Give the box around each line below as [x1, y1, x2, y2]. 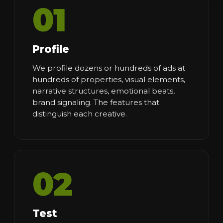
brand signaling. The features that [32, 97, 159, 107]
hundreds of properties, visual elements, [32, 74, 185, 84]
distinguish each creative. [32, 109, 127, 118]
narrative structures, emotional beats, [32, 86, 175, 96]
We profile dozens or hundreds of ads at [32, 63, 185, 73]
